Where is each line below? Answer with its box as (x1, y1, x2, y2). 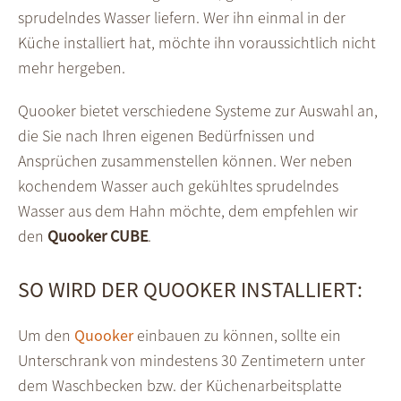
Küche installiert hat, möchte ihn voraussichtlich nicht (18, 32, 376, 53)
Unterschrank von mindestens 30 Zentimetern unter (18, 349, 365, 371)
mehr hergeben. (18, 57, 125, 78)
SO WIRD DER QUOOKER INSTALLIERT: (18, 275, 363, 303)
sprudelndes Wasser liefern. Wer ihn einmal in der (18, 7, 346, 28)
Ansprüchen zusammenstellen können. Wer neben (18, 150, 353, 171)
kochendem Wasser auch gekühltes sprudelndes (18, 175, 338, 196)
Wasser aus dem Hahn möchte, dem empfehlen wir (18, 200, 358, 221)
